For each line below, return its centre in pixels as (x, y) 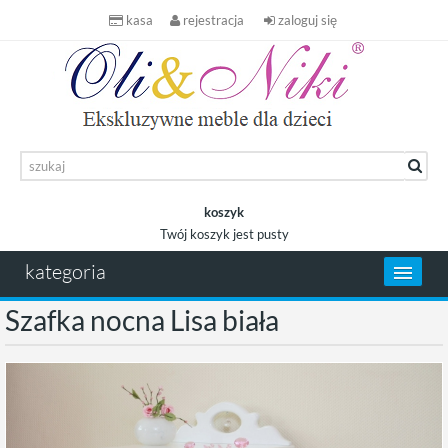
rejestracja (213, 20)
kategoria (65, 271)
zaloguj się (307, 20)
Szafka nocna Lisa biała (142, 320)
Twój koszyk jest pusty (224, 234)
